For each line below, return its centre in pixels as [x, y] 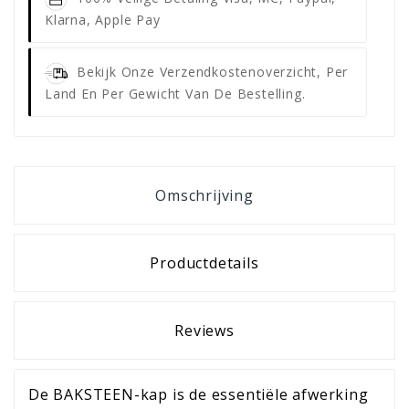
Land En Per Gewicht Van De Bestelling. [175, 93]
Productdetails [204, 262]
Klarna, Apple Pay [103, 19]
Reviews [204, 330]
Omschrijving [204, 195]
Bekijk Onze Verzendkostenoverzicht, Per [213, 71]
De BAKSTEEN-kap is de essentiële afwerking [199, 394]
